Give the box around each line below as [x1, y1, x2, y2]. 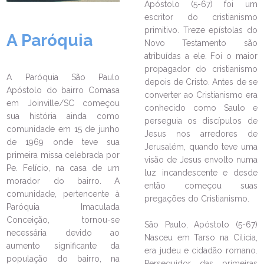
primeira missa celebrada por [6, 150, 120, 160]
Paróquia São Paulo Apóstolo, [24, 65, 177, 77]
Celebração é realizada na [24, 53, 163, 65]
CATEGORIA [33, 137, 75, 145]
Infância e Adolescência [24, 88, 146, 101]
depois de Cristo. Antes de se [144, 77, 258, 87]
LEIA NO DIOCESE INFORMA [56, 31, 162, 38]
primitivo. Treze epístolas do [144, 25, 258, 35]
